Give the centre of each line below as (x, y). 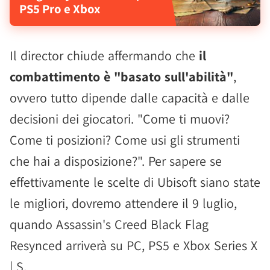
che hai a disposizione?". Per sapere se (116, 161)
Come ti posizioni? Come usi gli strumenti (125, 140)
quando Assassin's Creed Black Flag (109, 224)
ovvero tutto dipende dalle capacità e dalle (130, 98)
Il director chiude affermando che (104, 55)
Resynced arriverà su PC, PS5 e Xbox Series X (133, 245)
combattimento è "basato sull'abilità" (121, 77)
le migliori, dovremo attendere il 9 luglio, (123, 203)
